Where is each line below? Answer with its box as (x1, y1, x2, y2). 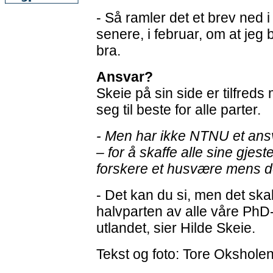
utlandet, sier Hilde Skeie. (96, 220, 255, 236)
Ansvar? (96, 69, 153, 85)
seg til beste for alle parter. (96, 102, 261, 118)
